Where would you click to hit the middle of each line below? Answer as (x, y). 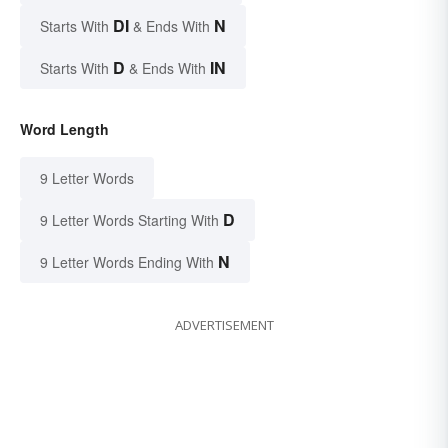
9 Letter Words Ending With (127, 262)
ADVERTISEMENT (224, 325)
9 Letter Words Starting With (129, 220)
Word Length (64, 129)
